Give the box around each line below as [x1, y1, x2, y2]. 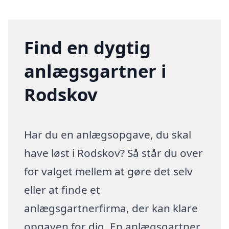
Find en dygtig [24, 35, 151, 59]
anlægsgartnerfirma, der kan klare [24, 200, 198, 215]
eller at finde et [24, 182, 101, 197]
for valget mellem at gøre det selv [24, 164, 193, 178]
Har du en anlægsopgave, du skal [24, 127, 192, 142]
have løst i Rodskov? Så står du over [24, 145, 203, 160]
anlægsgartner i [24, 58, 167, 83]
